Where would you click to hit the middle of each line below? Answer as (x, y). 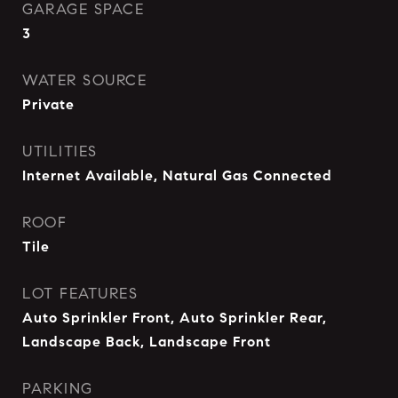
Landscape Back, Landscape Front (147, 341)
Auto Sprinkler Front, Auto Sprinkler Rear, (175, 317)
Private (48, 104)
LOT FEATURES (80, 293)
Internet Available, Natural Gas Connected (177, 175)
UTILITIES (60, 151)
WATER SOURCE (84, 80)
